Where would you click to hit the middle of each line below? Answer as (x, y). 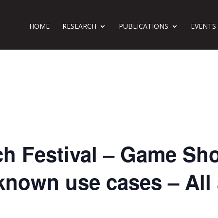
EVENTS (203, 26)
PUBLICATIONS (143, 26)
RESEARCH (79, 26)
